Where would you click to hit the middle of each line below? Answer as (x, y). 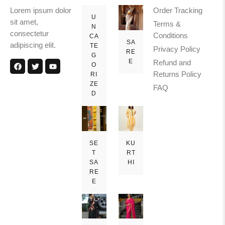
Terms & (167, 24)
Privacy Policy (177, 49)
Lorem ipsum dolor (41, 11)
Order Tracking (178, 11)
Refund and (172, 63)
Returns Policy (178, 75)
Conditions (171, 36)
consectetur (29, 34)
